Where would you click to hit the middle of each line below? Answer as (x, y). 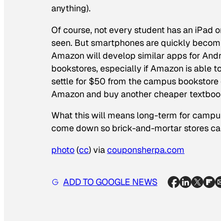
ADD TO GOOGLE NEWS (110, 182)
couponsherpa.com (146, 150)
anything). (71, 8)
